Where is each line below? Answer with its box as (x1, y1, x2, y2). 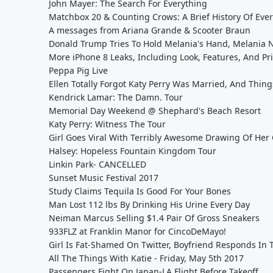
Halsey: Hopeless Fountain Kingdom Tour (49, 145, 216, 157)
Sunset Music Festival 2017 (49, 172, 158, 183)
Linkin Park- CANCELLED (49, 158, 146, 170)
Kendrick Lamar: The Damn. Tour (49, 91, 183, 103)
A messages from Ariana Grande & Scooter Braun (49, 24, 250, 36)
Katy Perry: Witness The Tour (49, 118, 166, 130)
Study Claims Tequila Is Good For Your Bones (49, 185, 231, 197)
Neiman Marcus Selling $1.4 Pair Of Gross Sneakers (49, 212, 260, 224)
